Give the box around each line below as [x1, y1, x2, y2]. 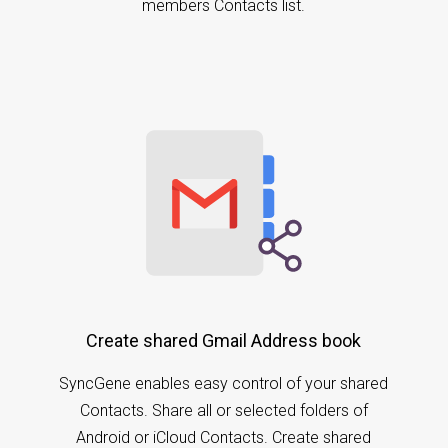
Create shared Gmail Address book [86, 329, 362, 351]
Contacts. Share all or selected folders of [79, 400, 368, 420]
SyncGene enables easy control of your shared [59, 373, 389, 393]
